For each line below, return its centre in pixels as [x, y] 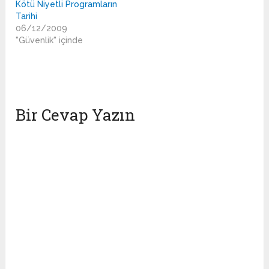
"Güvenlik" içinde [50, 41]
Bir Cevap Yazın [76, 115]
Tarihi [27, 17]
